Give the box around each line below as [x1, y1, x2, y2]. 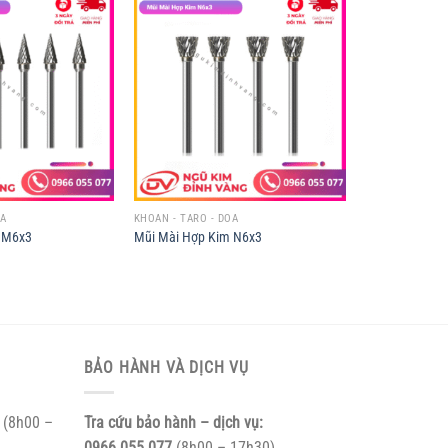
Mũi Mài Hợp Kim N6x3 [133, 228, 262, 246]
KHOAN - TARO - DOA [133, 211, 239, 225]
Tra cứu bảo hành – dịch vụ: [83, 412, 263, 432]
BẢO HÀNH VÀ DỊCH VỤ [83, 358, 249, 378]
